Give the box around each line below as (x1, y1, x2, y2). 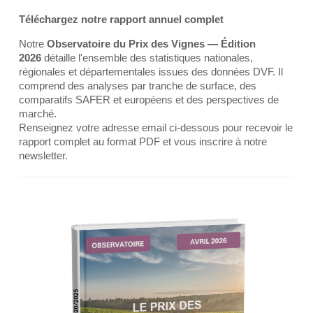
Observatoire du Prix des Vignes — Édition (47, 38, 256, 50)
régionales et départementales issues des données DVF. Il (19, 66, 283, 78)
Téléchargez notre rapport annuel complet (19, 13, 224, 25)
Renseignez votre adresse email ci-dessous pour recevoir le (19, 122, 293, 133)
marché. (19, 108, 57, 119)
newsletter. (19, 150, 68, 161)
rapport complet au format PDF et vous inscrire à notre (19, 136, 267, 147)
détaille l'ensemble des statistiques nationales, (41, 52, 253, 64)
